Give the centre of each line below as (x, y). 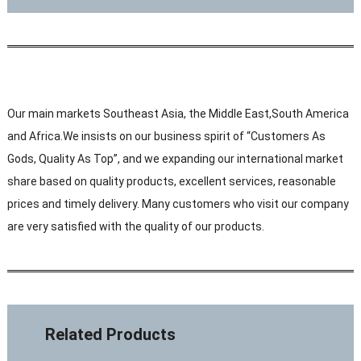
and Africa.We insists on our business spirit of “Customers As (166, 136)
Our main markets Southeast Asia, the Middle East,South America (178, 113)
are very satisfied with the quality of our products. (135, 226)
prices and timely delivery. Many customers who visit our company (178, 203)
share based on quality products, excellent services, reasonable (171, 181)
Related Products (111, 334)
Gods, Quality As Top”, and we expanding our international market (175, 158)
